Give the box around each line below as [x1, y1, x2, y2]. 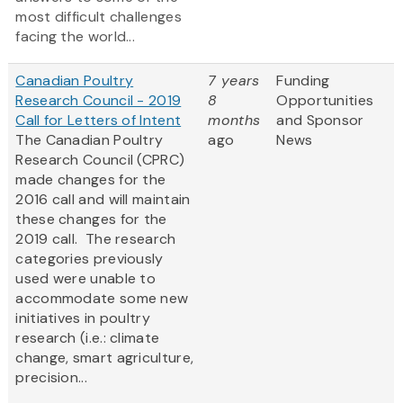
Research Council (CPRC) [15, 150, 185, 170]
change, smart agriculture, [15, 348, 194, 368]
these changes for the [15, 210, 167, 229]
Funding [276, 71, 330, 91]
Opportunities [276, 91, 374, 111]
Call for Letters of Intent [15, 111, 182, 130]
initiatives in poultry [15, 309, 150, 328]
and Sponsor [276, 111, 364, 130]
